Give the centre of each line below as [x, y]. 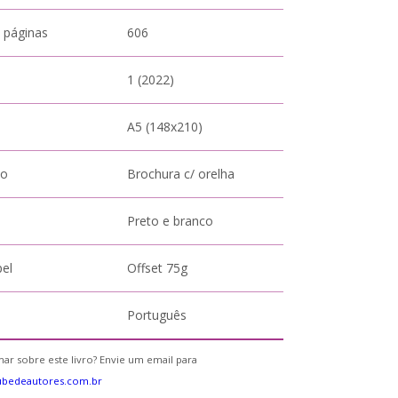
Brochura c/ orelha [181, 174]
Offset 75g [158, 268]
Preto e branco [171, 221]
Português [157, 315]
